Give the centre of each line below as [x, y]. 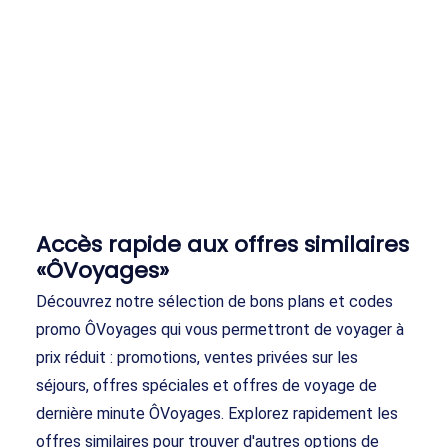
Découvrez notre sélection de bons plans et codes [214, 302]
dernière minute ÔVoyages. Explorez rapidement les [217, 414]
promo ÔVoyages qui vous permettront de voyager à [220, 330]
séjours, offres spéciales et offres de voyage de [206, 386]
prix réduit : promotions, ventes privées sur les [197, 358]
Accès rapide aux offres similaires [222, 245]
